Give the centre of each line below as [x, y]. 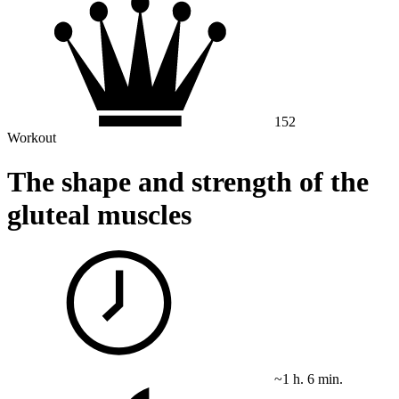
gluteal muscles [99, 214]
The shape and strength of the [188, 181]
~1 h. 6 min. [309, 379]
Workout [32, 138]
